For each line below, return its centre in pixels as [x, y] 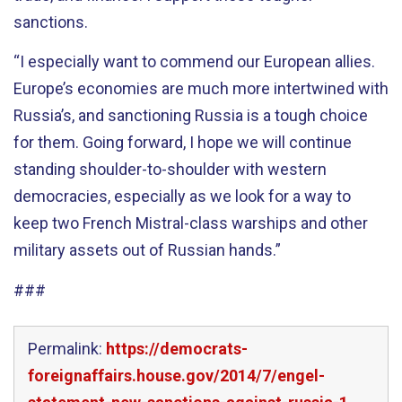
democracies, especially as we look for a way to [182, 196]
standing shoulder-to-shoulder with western [170, 169]
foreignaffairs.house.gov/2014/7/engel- [176, 376]
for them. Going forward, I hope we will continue [183, 142]
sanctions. [51, 22]
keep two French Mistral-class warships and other [191, 223]
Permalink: [67, 349]
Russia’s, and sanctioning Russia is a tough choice [191, 115]
